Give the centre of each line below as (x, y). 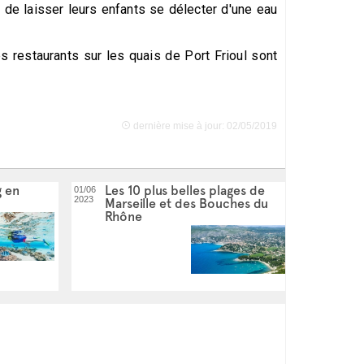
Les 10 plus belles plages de (185, 191)
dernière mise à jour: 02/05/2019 (204, 126)
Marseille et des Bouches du (186, 204)
